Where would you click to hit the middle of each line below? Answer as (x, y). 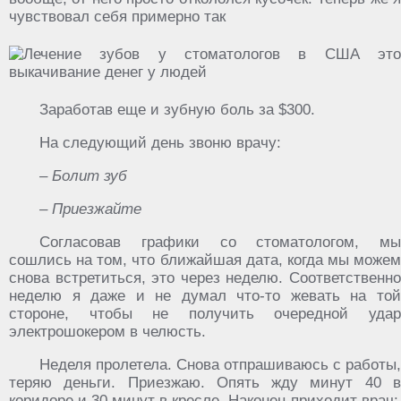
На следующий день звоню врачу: (160, 143)
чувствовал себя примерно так (117, 17)
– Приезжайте (90, 209)
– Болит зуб (83, 176)
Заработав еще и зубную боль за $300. (177, 110)
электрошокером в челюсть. (107, 332)
